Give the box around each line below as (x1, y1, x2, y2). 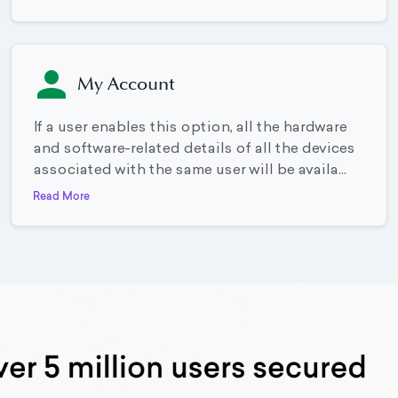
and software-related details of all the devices (33, 142, 354, 157)
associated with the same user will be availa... (33, 163, 346, 179)
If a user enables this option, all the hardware (33, 121, 346, 136)
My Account (77, 76, 175, 93)
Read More (33, 189, 90, 203)
